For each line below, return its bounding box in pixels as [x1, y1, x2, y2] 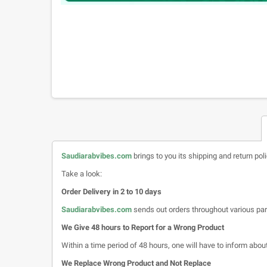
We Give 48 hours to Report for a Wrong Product [61, 222, 224, 232]
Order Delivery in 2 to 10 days [61, 187, 162, 196]
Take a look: [61, 169, 102, 178]
